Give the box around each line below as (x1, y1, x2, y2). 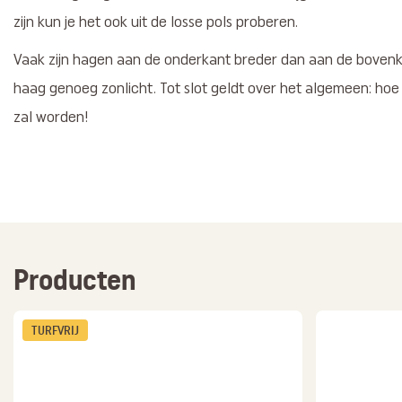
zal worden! (13, 109, 88, 127)
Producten (13, 263, 135, 298)
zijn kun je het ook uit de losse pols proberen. (13, 14, 298, 32)
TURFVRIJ (31, 325, 79, 338)
